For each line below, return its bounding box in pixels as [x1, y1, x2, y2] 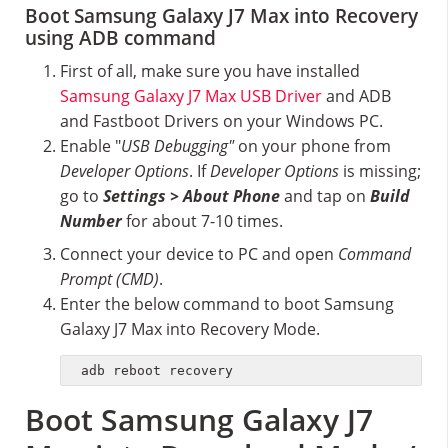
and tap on [280, 185, 370, 208]
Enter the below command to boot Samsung [60, 293, 394, 316]
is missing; [339, 160, 421, 183]
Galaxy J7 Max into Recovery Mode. [60, 318, 320, 341]
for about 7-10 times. [122, 210, 283, 233]
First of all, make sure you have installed [60, 60, 360, 83]
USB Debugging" [121, 135, 234, 158]
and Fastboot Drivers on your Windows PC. [60, 110, 383, 133]
